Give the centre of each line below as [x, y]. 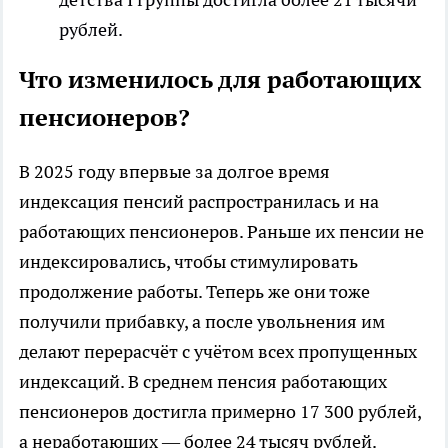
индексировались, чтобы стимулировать [188, 261]
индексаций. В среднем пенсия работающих [203, 381]
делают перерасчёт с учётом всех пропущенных [218, 351]
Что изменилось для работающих [220, 79]
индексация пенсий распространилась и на [199, 201]
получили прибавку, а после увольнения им [202, 321]
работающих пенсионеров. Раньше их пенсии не [221, 231]
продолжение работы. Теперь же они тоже [194, 291]
